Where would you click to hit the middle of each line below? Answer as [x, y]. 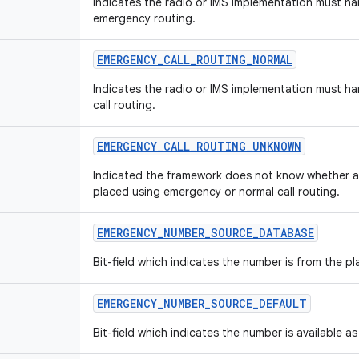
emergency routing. [144, 18]
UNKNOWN [277, 146]
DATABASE [286, 233]
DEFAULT [283, 303]
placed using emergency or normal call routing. [216, 192]
